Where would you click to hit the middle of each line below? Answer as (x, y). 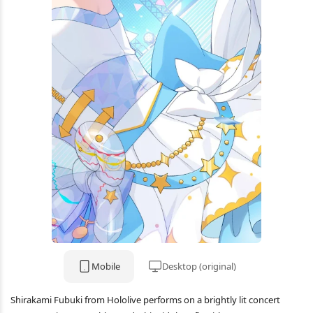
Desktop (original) (199, 266)
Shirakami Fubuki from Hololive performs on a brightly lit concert (145, 300)
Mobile (105, 266)
